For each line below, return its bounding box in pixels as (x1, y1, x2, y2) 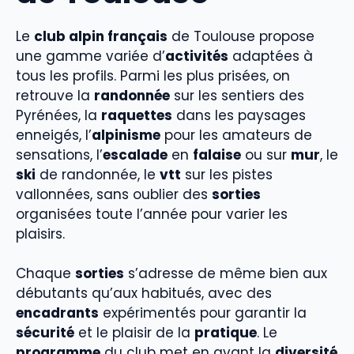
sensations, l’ (16, 145, 103, 164)
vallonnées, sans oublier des (16, 184, 212, 204)
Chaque (16, 264, 75, 284)
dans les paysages (172, 105, 306, 125)
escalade (103, 145, 168, 164)
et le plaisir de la (74, 323, 194, 343)
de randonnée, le (36, 164, 160, 184)
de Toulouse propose (168, 26, 314, 46)
